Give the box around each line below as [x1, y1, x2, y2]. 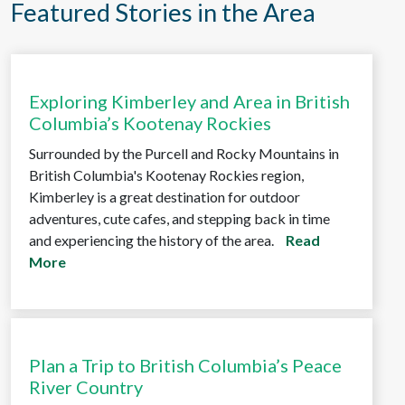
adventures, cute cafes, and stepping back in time [29, 210, 330, 227]
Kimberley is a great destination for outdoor [29, 188, 300, 205]
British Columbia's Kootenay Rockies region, [29, 166, 304, 184]
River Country [29, 376, 143, 398]
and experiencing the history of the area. [29, 231, 274, 249]
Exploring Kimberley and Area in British [29, 90, 350, 112]
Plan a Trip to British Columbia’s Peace [29, 354, 342, 376]
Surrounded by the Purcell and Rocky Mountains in [29, 145, 339, 162]
